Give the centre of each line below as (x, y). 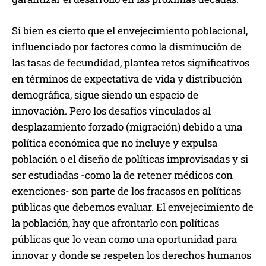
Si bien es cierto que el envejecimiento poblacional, (130, 31)
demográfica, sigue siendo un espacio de (105, 95)
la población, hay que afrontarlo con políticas (115, 223)
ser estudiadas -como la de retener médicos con (122, 175)
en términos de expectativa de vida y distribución (127, 79)
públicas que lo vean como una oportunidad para (124, 239)
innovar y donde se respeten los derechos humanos (132, 255)
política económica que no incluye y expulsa (115, 143)
